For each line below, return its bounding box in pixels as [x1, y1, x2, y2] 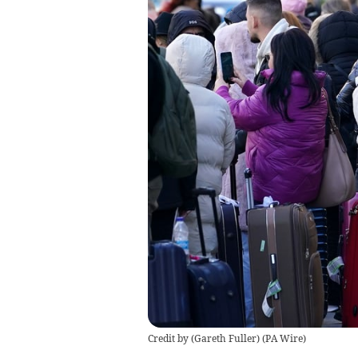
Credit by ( [147, 332, 194, 344]
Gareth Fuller [193, 332, 257, 344]
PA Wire [265, 332, 303, 344]
